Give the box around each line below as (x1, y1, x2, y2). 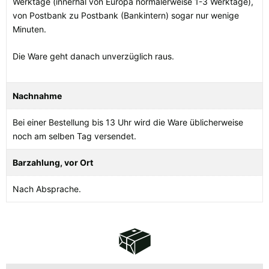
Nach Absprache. (13, 184, 81, 195)
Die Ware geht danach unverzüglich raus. (13, 51, 174, 62)
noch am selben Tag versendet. (13, 131, 136, 142)
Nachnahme (13, 91, 62, 101)
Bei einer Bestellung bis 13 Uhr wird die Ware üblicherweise (13, 117, 243, 128)
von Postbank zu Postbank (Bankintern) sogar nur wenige (13, 10, 239, 21)
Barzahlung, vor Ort (13, 157, 93, 168)
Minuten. (13, 24, 46, 35)
